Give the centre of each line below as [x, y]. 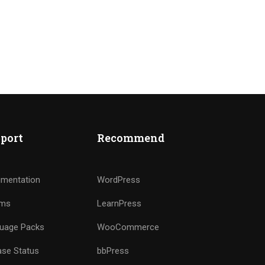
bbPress [113, 251]
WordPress [119, 180]
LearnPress [119, 203]
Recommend [131, 138]
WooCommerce [128, 227]
